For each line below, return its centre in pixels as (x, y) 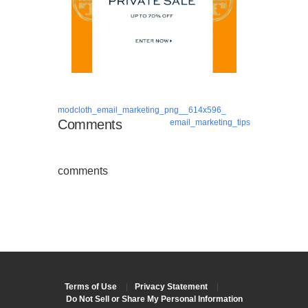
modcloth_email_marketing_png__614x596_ (142, 110)
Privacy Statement (171, 286)
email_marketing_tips (210, 123)
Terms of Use (91, 286)
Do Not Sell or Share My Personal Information (154, 299)
